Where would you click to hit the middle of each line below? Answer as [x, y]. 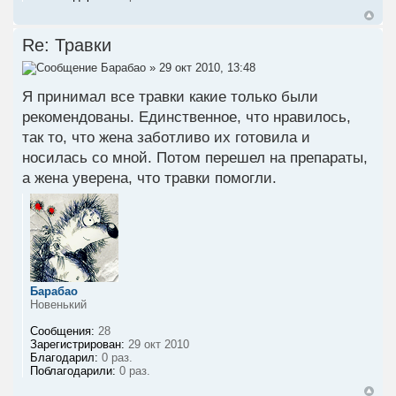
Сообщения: [62, 331]
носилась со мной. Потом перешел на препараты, [195, 157]
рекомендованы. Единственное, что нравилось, [187, 117]
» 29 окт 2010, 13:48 [201, 67]
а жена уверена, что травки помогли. [149, 178]
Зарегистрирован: [77, 344]
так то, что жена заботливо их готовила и [166, 137]
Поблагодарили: [73, 370]
